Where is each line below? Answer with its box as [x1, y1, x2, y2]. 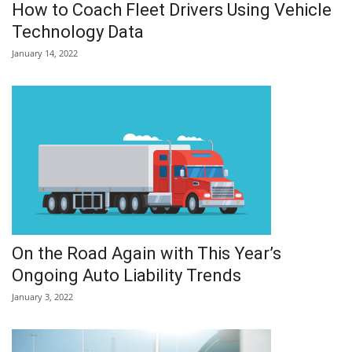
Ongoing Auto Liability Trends [12, 265, 241, 285]
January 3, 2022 [12, 290, 73, 302]
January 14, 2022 [12, 46, 78, 59]
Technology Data [12, 21, 144, 42]
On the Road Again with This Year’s [12, 243, 281, 263]
